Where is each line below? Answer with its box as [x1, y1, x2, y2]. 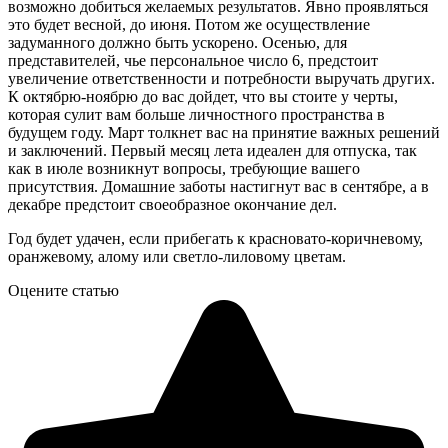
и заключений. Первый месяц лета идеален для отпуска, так [8, 141, 417, 159]
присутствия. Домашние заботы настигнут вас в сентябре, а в [8, 177, 429, 195]
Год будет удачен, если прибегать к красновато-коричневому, [8, 229, 423, 247]
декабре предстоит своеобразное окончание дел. [8, 195, 337, 213]
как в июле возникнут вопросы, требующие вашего [8, 159, 360, 177]
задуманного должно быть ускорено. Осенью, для [8, 33, 347, 51]
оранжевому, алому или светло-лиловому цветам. [8, 247, 346, 265]
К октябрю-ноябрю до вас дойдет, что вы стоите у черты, [8, 87, 398, 105]
